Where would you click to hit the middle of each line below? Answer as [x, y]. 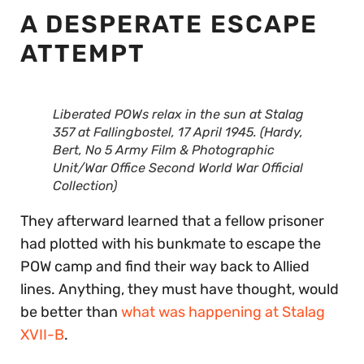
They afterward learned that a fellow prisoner [172, 221]
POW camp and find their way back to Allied [165, 266]
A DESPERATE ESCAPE [169, 24]
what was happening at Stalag [223, 312]
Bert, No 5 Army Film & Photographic [164, 149]
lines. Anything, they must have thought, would [180, 289]
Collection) [85, 185]
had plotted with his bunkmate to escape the [171, 243]
